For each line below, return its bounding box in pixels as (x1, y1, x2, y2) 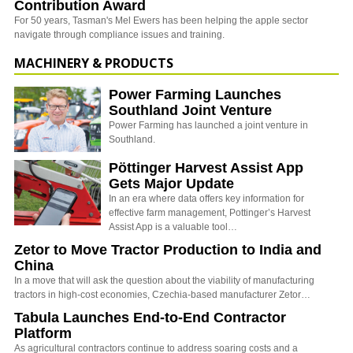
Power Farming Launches (109, 86, 281, 102)
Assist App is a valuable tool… (109, 221, 237, 232)
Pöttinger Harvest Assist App (109, 159, 303, 176)
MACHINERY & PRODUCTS (14, 54, 173, 72)
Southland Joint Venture (109, 102, 272, 118)
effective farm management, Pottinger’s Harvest (109, 206, 310, 218)
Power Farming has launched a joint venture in (109, 119, 308, 131)
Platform (14, 325, 72, 341)
